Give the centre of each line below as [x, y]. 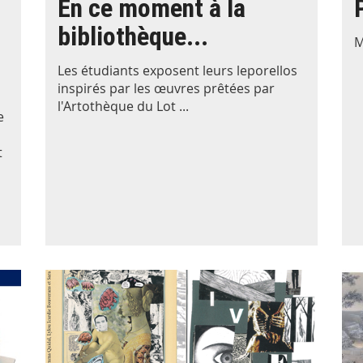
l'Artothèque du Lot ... [123, 106]
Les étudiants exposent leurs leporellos [177, 70]
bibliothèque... [132, 36]
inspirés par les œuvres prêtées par [166, 88]
